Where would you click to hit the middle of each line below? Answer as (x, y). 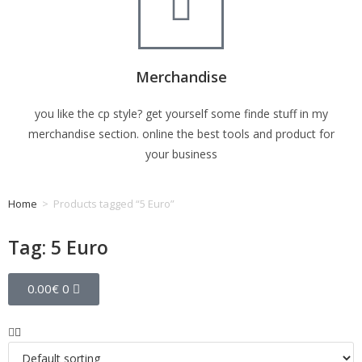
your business (181, 154)
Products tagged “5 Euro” (114, 204)
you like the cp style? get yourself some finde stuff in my (181, 114)
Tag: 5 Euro (58, 247)
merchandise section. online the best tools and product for (181, 134)
